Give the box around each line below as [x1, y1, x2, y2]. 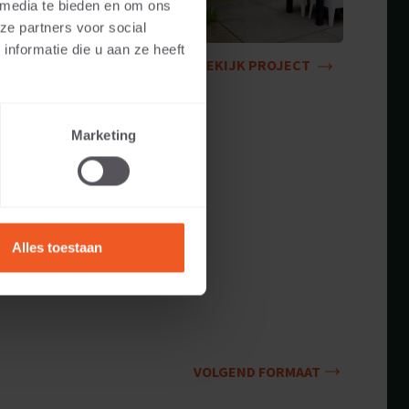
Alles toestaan [11, 239, 102, 256]
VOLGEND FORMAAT [194, 362, 320, 382]
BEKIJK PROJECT [197, 55, 313, 74]
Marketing [71, 127, 136, 143]
